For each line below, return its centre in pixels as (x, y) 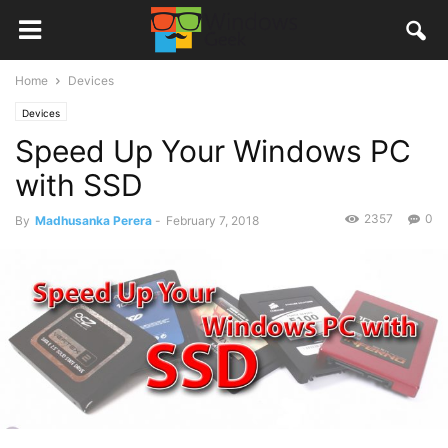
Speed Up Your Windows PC (213, 151)
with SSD (79, 185)
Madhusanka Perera (93, 220)
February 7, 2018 (212, 220)
